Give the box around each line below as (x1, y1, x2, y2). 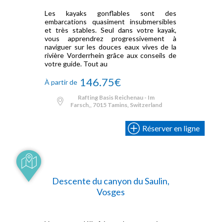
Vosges (96, 186, 125, 197)
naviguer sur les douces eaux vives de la (45, 43, 176, 51)
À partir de (45, 77, 77, 86)
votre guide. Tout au (45, 59, 108, 68)
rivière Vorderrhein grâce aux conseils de (45, 51, 176, 59)
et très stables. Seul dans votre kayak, (45, 26, 176, 34)
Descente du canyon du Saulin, (52, 175, 169, 186)
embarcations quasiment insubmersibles (45, 17, 176, 26)
